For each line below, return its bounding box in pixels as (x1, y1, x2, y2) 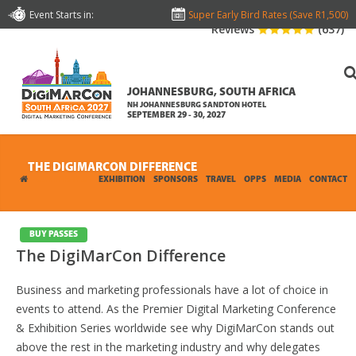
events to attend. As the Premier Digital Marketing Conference (16, 301, 336, 316)
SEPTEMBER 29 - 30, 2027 (127, 111, 226, 120)
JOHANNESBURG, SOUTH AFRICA (127, 87, 296, 99)
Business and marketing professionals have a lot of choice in (16, 282, 328, 297)
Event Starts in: (29, 8, 94, 21)
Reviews (211, 21, 254, 37)
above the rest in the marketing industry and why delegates (16, 339, 320, 354)
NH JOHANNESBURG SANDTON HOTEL (127, 101, 266, 110)
